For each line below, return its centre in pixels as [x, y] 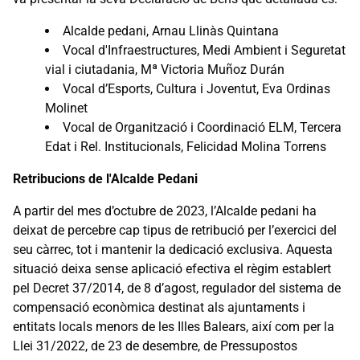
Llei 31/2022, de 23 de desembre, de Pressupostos [155, 346]
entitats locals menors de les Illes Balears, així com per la [174, 326]
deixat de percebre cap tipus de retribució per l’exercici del [175, 230]
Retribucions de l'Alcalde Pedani [105, 178]
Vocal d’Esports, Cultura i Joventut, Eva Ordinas [196, 88]
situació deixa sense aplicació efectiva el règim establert [172, 268]
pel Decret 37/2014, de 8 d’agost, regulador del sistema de [177, 288]
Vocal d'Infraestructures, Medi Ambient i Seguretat [204, 50]
